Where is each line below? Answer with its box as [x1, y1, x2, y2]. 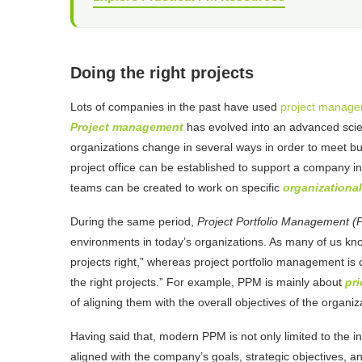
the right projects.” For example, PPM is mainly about [70, 275, 345, 288]
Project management [70, 120, 183, 133]
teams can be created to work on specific [70, 180, 283, 194]
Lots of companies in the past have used [70, 99, 280, 113]
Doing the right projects [70, 63, 254, 82]
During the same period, [70, 214, 197, 228]
